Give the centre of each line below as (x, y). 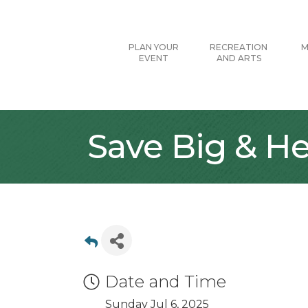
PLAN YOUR (153, 47)
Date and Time (166, 282)
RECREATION (239, 47)
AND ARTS (239, 58)
